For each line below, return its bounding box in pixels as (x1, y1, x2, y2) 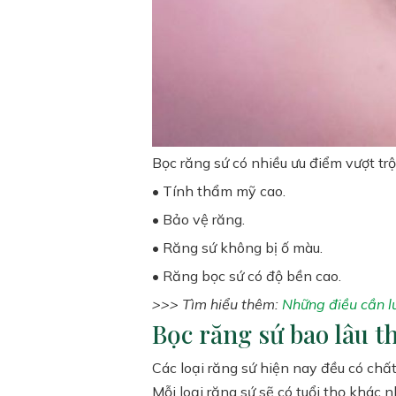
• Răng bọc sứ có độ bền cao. (152, 267, 341, 285)
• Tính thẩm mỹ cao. (152, 182, 286, 200)
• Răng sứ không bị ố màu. (152, 239, 323, 256)
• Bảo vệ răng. (152, 210, 245, 228)
